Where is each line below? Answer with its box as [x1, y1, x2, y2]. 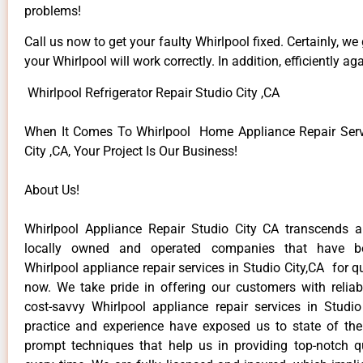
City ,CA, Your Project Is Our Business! [24, 143, 237, 159]
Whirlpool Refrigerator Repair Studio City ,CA [24, 84, 280, 100]
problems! [24, 3, 81, 19]
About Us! [24, 181, 79, 198]
